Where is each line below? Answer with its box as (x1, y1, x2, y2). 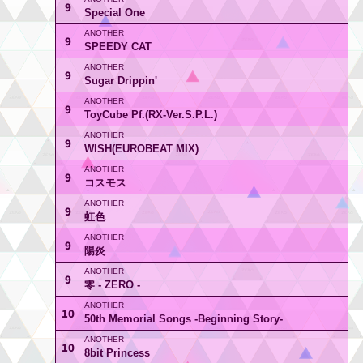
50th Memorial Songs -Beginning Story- (83, 313, 283, 325)
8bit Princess (83, 347, 150, 359)
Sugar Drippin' (83, 75, 157, 87)
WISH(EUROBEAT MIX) (83, 143, 199, 155)
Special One (83, 6, 145, 19)
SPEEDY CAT (83, 41, 152, 53)
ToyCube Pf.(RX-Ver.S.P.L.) (83, 109, 217, 121)
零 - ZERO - (83, 279, 140, 291)
